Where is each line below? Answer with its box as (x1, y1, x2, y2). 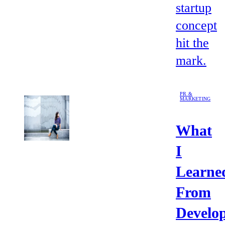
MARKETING (180, 95, 211, 101)
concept (176, 18, 217, 33)
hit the (176, 36, 209, 51)
